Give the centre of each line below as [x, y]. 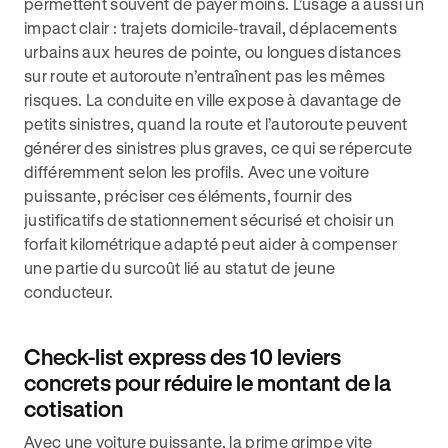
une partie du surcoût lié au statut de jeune [180, 267]
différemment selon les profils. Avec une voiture [197, 171]
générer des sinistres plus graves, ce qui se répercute [218, 147]
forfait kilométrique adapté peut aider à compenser [210, 243]
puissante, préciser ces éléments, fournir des [188, 195]
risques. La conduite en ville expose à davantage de [213, 99]
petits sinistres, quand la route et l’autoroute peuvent [216, 123]
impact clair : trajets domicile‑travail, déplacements [210, 27]
